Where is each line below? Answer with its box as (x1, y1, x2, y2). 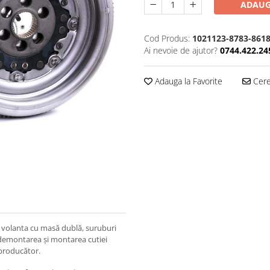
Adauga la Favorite (152, 75, 222, 87)
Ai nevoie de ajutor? (144, 44, 218, 56)
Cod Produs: (144, 32, 190, 44)
